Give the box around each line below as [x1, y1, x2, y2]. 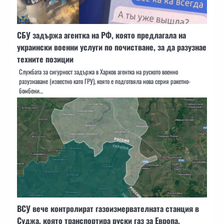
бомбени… [19, 86, 43, 96]
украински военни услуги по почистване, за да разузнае [17, 41, 206, 53]
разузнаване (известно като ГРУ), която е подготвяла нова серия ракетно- [19, 76, 190, 86]
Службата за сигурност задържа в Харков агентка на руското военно [19, 67, 178, 77]
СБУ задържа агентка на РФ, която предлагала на [17, 29, 186, 41]
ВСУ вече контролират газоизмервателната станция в [17, 202, 199, 215]
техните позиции [17, 53, 73, 65]
